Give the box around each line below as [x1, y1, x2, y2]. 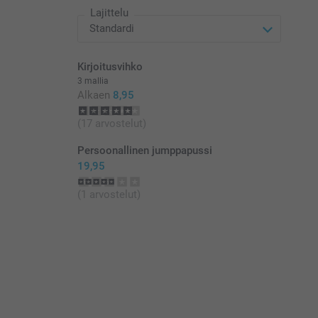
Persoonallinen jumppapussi [77, 144, 212, 158]
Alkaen [77, 89, 110, 102]
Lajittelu [89, 6, 128, 20]
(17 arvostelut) [77, 117, 146, 131]
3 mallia [77, 76, 109, 87]
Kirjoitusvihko [77, 60, 143, 74]
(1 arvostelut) [77, 188, 141, 202]
